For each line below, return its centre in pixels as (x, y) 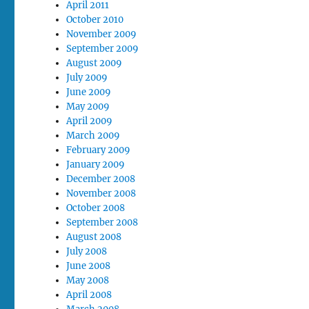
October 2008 (96, 208)
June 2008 (89, 266)
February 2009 (99, 150)
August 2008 (94, 237)
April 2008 (89, 295)
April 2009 (90, 121)
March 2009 (93, 135)
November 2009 (102, 34)
